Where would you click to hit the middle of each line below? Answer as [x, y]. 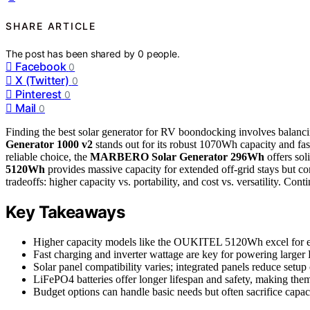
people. [163, 54]
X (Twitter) [42, 81]
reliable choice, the [48, 157]
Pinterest [39, 94]
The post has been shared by [72, 54]
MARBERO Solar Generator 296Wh [177, 157]
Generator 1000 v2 [49, 145]
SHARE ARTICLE [51, 26]
